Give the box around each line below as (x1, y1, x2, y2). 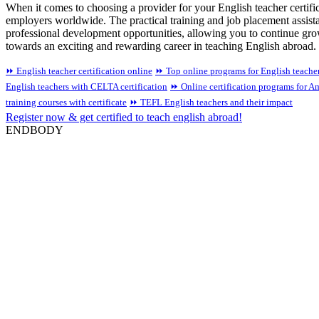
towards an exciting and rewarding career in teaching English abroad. (6, 39, 316, 52)
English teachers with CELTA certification (6, 80, 167, 92)
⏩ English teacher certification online (6, 65, 152, 76)
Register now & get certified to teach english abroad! (6, 110, 242, 123)
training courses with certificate (6, 96, 127, 108)
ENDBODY (6, 123, 63, 136)
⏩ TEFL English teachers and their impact (130, 96, 293, 108)
